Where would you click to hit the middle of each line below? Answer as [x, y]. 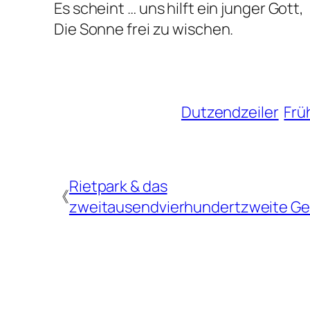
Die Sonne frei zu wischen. [144, 29]
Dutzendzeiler [230, 112]
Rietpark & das [118, 186]
